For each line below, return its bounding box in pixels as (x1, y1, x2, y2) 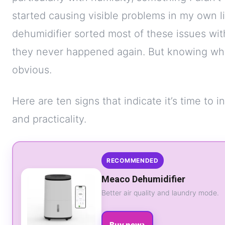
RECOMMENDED (106, 157, 159, 165)
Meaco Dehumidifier (101, 174, 185, 185)
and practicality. (12, 113, 86, 126)
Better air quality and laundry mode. (101, 188, 219, 197)
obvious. (12, 64, 52, 76)
